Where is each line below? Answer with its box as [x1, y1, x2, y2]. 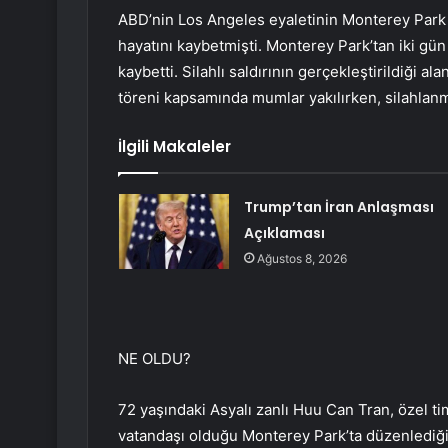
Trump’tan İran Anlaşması [243, 197, 434, 218]
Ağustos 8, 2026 [256, 251, 347, 267]
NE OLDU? [118, 349, 191, 369]
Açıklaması [243, 223, 325, 244]
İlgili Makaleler [118, 136, 231, 158]
